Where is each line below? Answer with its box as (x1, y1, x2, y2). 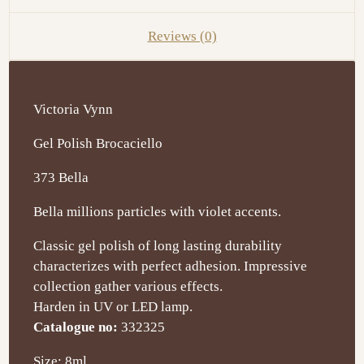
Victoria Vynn (33, 101, 114, 117)
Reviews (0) (147, 28, 217, 44)
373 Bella (33, 169, 89, 185)
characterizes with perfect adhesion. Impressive (33, 258, 308, 274)
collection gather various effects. (33, 278, 223, 294)
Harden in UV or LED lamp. (33, 298, 193, 314)
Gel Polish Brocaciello (33, 135, 163, 151)
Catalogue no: (33, 318, 119, 335)
